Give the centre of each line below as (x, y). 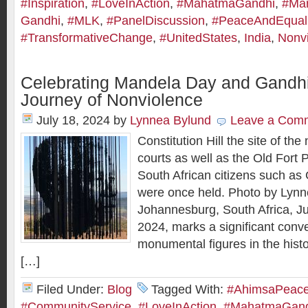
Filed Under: (72, 289)
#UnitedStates (198, 38)
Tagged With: (189, 289)
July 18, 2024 (73, 120)
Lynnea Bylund (170, 120)
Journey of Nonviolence (112, 100)
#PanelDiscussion (156, 21)
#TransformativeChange (87, 38)
